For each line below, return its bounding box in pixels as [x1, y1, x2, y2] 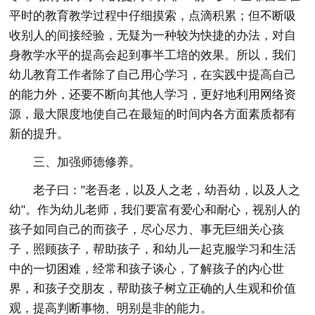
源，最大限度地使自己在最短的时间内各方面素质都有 [9, 108, 297, 121]
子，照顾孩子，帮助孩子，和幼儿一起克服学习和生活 [9, 243, 297, 256]
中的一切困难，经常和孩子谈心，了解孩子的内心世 [9, 262, 285, 276]
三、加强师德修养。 [33, 155, 141, 169]
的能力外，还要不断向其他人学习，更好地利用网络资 [9, 88, 297, 101]
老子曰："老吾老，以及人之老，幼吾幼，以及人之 [33, 184, 301, 197]
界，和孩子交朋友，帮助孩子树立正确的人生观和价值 [9, 282, 297, 295]
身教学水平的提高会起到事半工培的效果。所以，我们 [9, 49, 297, 62]
